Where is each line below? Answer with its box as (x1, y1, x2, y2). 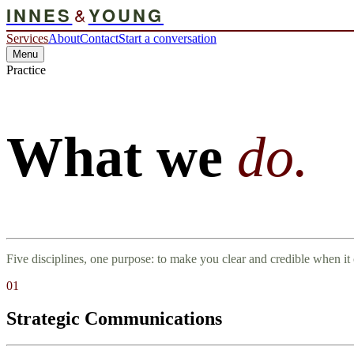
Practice (6, 63, 46, 77)
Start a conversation (119, 32, 217, 45)
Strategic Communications (6, 308, 222, 330)
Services (6, 32, 48, 45)
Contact (80, 32, 119, 45)
